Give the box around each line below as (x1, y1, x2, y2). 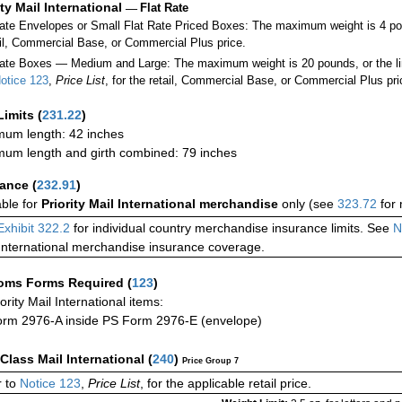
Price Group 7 (182, 356, 239, 366)
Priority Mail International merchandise (41, 197, 282, 212)
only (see (282, 197, 337, 212)
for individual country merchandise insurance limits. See (70, 221, 389, 236)
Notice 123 (16, 376, 81, 391)
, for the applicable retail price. (140, 376, 311, 391)
